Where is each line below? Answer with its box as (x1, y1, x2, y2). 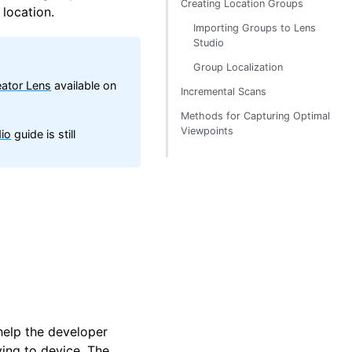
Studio (193, 37, 224, 49)
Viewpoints (181, 125, 233, 137)
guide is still (11, 127, 76, 141)
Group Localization (193, 61, 283, 73)
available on (51, 79, 117, 92)
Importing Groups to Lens (193, 22, 316, 34)
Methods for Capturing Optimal (181, 110, 330, 122)
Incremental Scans (181, 86, 266, 97)
